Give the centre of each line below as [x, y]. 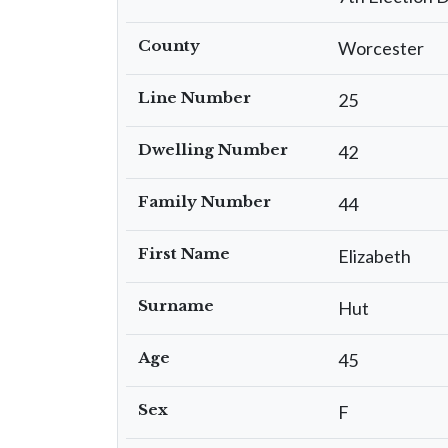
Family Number [204, 201]
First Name [184, 253]
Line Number [194, 97]
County [169, 45]
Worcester [381, 48]
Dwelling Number [213, 149]
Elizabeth [374, 256]
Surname [176, 305]
